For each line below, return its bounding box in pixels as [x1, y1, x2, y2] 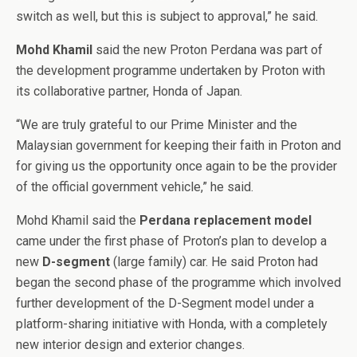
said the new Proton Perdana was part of [92, 42, 323, 58]
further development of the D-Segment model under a [16, 296, 314, 312]
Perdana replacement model [139, 213, 312, 229]
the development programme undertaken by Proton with [16, 63, 325, 79]
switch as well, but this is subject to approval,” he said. [16, 9, 318, 25]
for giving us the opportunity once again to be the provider [16, 159, 337, 175]
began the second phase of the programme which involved [16, 275, 341, 291]
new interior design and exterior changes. [16, 337, 245, 353]
